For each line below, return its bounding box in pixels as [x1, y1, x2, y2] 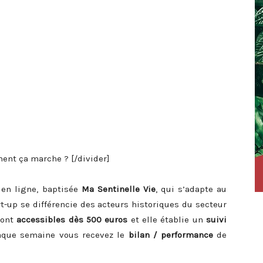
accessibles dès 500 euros [16, 214, 128, 225]
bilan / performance [128, 230, 213, 240]
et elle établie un [127, 214, 207, 225]
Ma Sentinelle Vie [81, 184, 156, 194]
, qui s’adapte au [155, 184, 227, 194]
